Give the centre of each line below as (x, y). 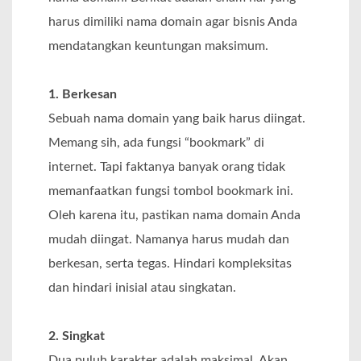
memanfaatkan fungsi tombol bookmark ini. (171, 191)
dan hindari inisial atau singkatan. (142, 287)
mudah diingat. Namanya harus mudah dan (169, 239)
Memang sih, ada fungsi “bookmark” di (156, 142)
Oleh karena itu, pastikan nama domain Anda (174, 215)
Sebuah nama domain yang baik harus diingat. (177, 118)
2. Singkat (77, 336)
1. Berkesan (83, 94)
